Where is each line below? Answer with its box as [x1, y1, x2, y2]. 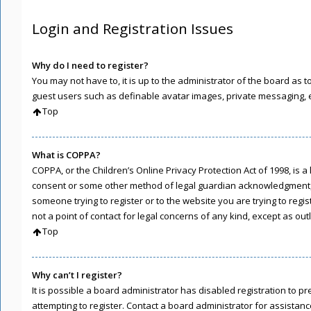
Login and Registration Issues [32, 19, 233, 39]
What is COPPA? [32, 148, 101, 161]
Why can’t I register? [32, 268, 122, 281]
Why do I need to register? [32, 58, 149, 72]
